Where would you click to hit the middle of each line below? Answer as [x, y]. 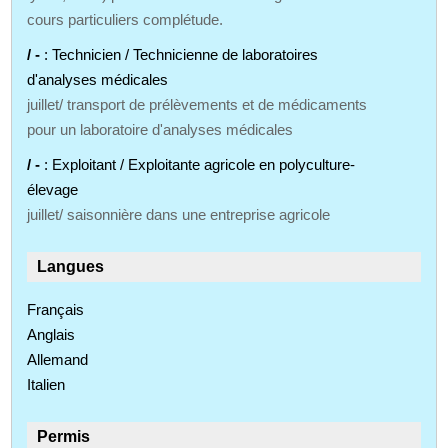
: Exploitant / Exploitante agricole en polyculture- [200, 164]
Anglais [51, 334]
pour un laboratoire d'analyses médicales [160, 129]
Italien [46, 384]
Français [56, 309]
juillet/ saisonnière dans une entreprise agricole [179, 214]
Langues [71, 266]
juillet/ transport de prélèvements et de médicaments [197, 104]
